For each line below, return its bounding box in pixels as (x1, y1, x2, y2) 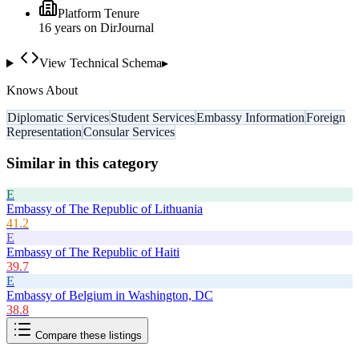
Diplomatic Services (7, 111, 109, 125)
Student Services (111, 111, 195, 125)
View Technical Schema (38, 56, 162, 71)
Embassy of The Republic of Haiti (6, 244, 179, 259)
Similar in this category (6, 154, 159, 171)
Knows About (6, 83, 78, 98)
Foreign (306, 111, 345, 125)
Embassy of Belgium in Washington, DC (6, 288, 213, 302)
